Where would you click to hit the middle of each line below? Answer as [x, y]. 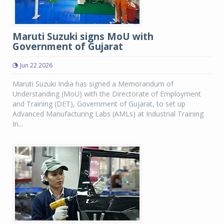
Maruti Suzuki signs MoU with [83, 36]
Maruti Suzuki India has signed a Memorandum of [93, 84]
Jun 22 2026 [36, 65]
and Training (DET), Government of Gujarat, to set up [99, 104]
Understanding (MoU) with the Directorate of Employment [107, 94]
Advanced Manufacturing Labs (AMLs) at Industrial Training [108, 114]
